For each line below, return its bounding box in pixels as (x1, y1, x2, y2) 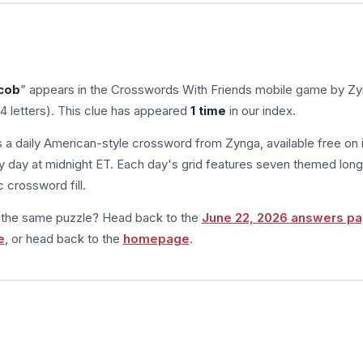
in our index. (225, 102, 296, 118)
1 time (190, 102, 226, 118)
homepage (122, 230, 190, 246)
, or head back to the (4, 230, 123, 246)
